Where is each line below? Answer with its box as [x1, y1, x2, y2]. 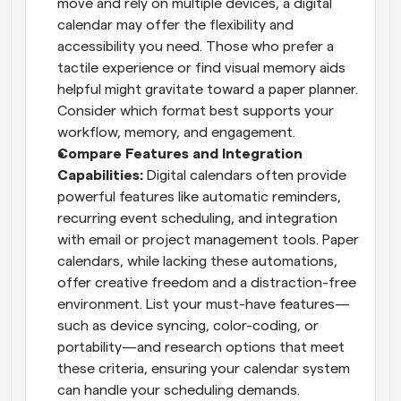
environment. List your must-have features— [57, 296, 350, 311]
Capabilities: [57, 167, 147, 183]
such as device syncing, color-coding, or [57, 318, 319, 333]
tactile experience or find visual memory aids [57, 60, 346, 75]
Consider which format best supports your [57, 103, 334, 118]
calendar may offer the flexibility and [57, 17, 294, 32]
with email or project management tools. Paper [57, 232, 359, 247]
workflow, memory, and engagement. [57, 124, 295, 140]
